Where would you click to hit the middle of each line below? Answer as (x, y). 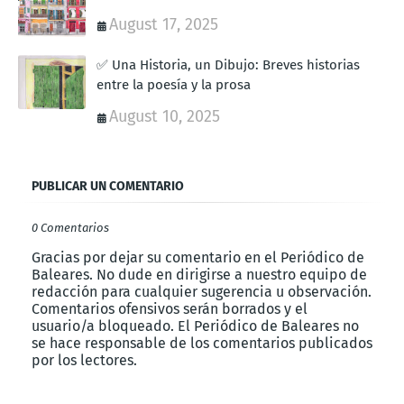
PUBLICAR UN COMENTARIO (108, 186)
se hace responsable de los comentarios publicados (202, 343)
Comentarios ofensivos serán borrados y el (170, 308)
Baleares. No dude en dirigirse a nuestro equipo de (199, 274)
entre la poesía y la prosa (174, 84)
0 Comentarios (70, 227)
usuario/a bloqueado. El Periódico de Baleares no (195, 326)
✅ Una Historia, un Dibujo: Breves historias (228, 64)
